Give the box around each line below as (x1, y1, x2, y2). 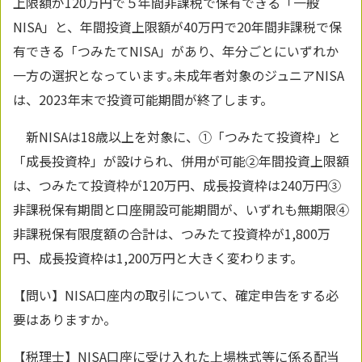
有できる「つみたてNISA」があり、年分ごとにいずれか (13, 41, 339, 61)
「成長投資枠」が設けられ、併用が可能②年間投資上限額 (13, 151, 349, 171)
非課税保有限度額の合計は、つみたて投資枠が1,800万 (13, 224, 330, 244)
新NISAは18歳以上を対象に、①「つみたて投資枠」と (13, 127, 341, 147)
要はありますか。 (13, 309, 116, 330)
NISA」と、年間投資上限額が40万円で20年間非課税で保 (13, 17, 342, 37)
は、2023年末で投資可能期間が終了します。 (13, 90, 273, 110)
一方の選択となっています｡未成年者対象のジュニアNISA (13, 65, 344, 86)
